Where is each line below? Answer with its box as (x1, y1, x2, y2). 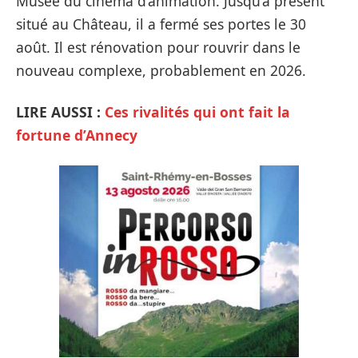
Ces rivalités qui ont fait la (105, 102, 290, 122)
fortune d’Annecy (16, 125, 137, 145)
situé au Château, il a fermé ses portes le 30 (16, 14, 306, 34)
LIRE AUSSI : (16, 102, 105, 122)
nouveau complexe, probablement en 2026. (16, 61, 306, 81)
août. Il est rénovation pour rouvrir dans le (16, 38, 300, 58)
